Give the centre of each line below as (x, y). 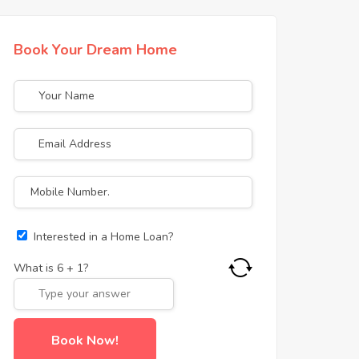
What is (35, 268)
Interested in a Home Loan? (103, 236)
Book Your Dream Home (95, 49)
